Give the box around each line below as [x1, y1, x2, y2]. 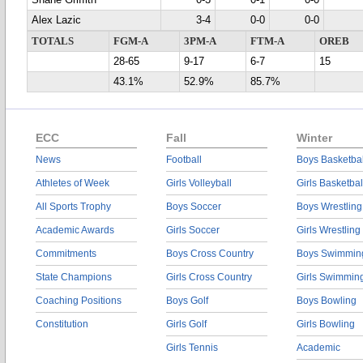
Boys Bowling [297, 295, 357, 306]
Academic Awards [36, 224, 114, 236]
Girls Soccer [166, 224, 220, 236]
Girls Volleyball [166, 177, 232, 189]
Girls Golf [166, 318, 207, 330]
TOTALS [32, 36, 74, 47]
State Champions [36, 271, 112, 283]
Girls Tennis [166, 342, 218, 353]
